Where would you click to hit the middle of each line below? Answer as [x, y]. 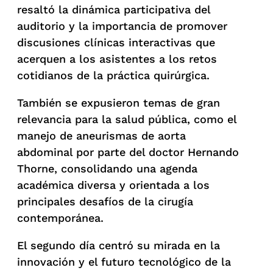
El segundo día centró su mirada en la [119, 245]
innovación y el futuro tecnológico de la [124, 261]
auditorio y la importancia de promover [122, 26]
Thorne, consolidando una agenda [107, 168]
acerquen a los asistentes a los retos [117, 58]
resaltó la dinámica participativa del [114, 9]
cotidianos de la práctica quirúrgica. [113, 75]
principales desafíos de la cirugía [105, 201]
